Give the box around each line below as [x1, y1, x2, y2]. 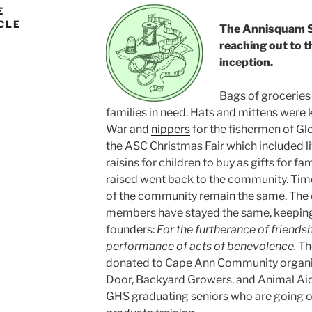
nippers [150, 123, 190, 136]
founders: [105, 223, 157, 237]
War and [105, 123, 151, 136]
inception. [219, 56, 273, 70]
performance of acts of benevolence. [105, 240, 296, 253]
